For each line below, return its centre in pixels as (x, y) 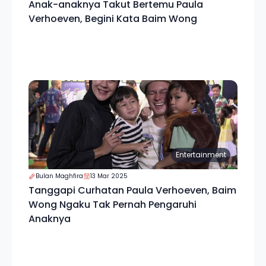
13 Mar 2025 (109, 176)
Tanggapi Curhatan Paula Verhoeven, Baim (132, 190)
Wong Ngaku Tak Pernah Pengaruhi (113, 205)
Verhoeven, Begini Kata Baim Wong (113, 19)
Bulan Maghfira (59, 176)
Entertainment (201, 155)
